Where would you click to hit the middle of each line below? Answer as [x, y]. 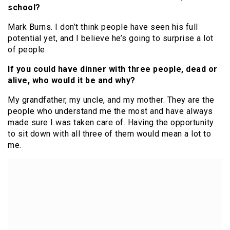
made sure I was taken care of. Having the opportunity [111, 123]
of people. [27, 50]
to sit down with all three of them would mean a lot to [109, 134]
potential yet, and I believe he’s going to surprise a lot [111, 39]
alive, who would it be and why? [72, 81]
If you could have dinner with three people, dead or [113, 69]
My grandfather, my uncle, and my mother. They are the [111, 100]
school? [24, 8]
